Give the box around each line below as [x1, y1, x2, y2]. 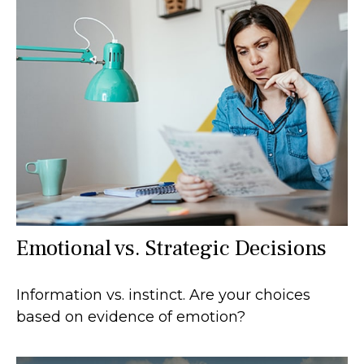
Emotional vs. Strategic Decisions [16, 233, 327, 262]
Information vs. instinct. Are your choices [16, 285, 310, 304]
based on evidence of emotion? [16, 307, 245, 326]
